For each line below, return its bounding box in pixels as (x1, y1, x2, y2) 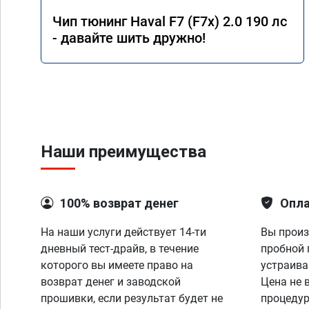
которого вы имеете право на (41, 259, 193, 272)
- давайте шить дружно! (52, 30, 206, 46)
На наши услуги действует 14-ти (41, 226, 206, 239)
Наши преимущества (41, 142, 206, 161)
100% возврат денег (60, 196, 179, 210)
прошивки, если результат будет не (41, 292, 223, 305)
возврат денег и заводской (41, 275, 181, 288)
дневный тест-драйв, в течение (41, 242, 199, 255)
